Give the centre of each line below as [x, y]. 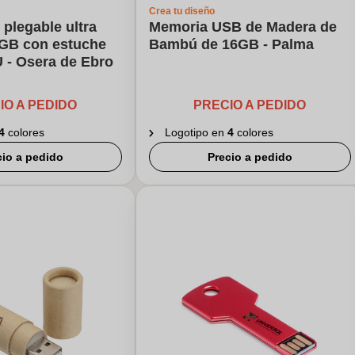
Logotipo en [196, 132]
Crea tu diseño [181, 11]
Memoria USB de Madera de [242, 27]
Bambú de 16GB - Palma [231, 44]
